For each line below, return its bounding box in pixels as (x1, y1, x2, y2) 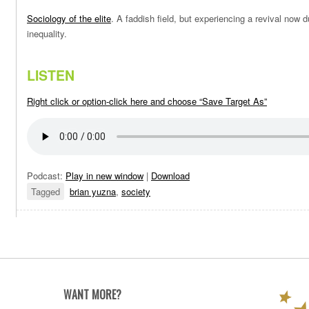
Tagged (31, 185, 60, 199)
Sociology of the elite (27, 11, 111, 25)
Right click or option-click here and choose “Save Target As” (27, 94, 267, 108)
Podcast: (27, 169, 66, 183)
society (121, 185, 150, 199)
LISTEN (27, 65, 74, 85)
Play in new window (66, 169, 143, 183)
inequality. (27, 26, 67, 40)
